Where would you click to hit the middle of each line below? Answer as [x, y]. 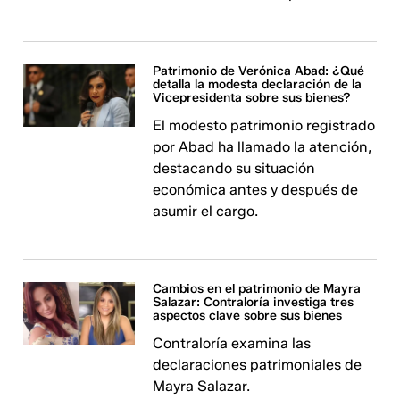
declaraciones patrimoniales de [258, 365]
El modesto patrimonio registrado [264, 125]
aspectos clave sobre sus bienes [248, 316]
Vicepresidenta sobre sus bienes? [252, 98]
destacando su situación [234, 168]
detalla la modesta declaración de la [258, 84]
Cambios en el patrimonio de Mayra [257, 289]
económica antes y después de [256, 190]
